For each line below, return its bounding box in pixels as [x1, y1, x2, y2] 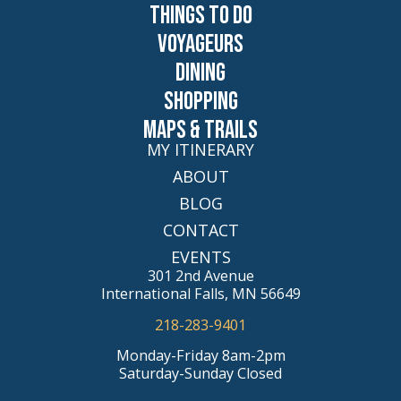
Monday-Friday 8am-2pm [115, 346, 286, 366]
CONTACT [162, 219, 239, 242]
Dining [175, 58, 226, 89]
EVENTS [170, 246, 231, 269]
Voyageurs [158, 30, 243, 60]
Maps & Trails [143, 115, 258, 146]
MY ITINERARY [147, 139, 254, 161]
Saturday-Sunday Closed [119, 363, 282, 384]
